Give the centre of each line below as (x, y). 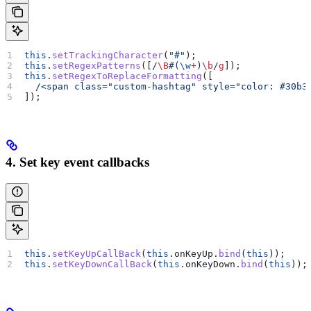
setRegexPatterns (97, 65)
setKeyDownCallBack (102, 264)
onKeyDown (211, 264)
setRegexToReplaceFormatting (127, 76)
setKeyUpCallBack (97, 254)
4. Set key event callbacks (77, 162)
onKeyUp (194, 254)
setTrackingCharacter (108, 55)
